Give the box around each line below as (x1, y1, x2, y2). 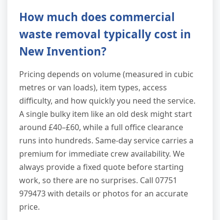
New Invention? (19, 44, 107, 59)
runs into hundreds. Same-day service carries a (19, 135, 193, 146)
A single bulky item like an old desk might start (19, 109, 192, 120)
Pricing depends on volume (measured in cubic (19, 69, 193, 80)
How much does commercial (19, 9, 175, 25)
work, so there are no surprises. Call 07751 (19, 175, 177, 186)
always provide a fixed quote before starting (19, 162, 184, 173)
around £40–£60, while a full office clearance (19, 122, 183, 133)
